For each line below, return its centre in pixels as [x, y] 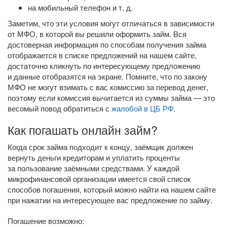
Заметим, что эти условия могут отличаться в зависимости [111, 23]
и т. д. [123, 7]
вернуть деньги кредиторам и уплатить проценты [94, 157]
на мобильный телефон [70, 7]
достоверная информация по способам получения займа [107, 44]
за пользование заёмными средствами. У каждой [93, 168]
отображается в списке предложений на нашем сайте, [102, 55]
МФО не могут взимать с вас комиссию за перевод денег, [108, 87]
